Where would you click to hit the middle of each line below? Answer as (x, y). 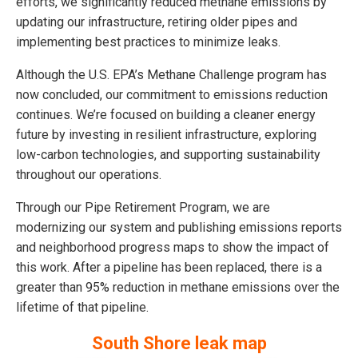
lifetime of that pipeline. (82, 307)
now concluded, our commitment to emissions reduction (172, 94)
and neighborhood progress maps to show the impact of (173, 247)
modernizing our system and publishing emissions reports (179, 227)
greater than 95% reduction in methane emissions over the (178, 287)
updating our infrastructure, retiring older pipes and (157, 22)
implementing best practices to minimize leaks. (148, 42)
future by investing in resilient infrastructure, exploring (166, 134)
